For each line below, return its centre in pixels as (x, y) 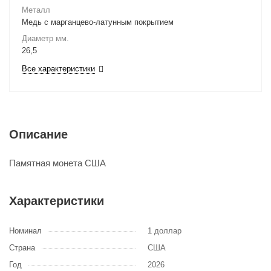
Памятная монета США (57, 163)
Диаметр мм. (45, 38)
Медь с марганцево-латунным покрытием (98, 22)
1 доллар (165, 231)
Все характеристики (58, 69)
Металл (36, 10)
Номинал (25, 231)
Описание (38, 134)
